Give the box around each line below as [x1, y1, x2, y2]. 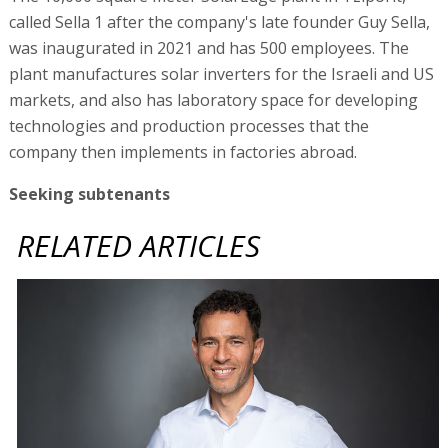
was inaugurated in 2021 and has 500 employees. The [8, 36, 409, 59]
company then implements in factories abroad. [8, 140, 357, 163]
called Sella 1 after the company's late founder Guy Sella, [8, 10, 430, 33]
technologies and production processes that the [8, 114, 369, 137]
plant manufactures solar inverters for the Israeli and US [8, 62, 434, 85]
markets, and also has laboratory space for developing [8, 88, 418, 111]
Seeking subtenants [8, 182, 170, 205]
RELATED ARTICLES [17, 224, 261, 266]
